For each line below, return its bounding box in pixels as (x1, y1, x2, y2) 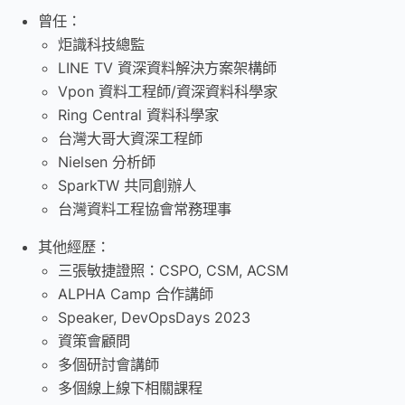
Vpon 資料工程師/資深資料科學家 (58, 82, 278, 101)
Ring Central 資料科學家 (58, 106, 219, 125)
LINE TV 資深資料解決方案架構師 (58, 59, 277, 78)
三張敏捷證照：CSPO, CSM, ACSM (58, 261, 288, 280)
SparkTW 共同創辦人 (58, 176, 196, 195)
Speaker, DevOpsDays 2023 (58, 308, 250, 327)
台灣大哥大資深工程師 (58, 129, 202, 148)
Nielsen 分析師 (58, 153, 155, 172)
